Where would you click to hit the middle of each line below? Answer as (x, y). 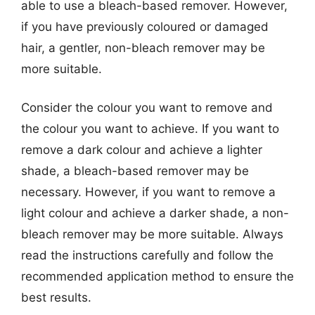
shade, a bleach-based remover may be (135, 171)
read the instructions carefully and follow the (147, 255)
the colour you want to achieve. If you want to (150, 129)
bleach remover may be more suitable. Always (152, 234)
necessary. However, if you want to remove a (148, 192)
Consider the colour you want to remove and (147, 108)
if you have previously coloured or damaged (145, 26)
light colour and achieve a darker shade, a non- (155, 213)
